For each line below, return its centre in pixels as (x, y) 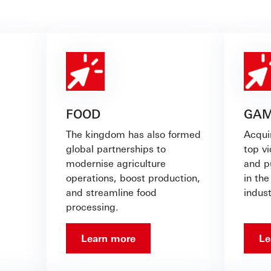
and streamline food (111, 192)
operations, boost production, (133, 178)
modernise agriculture (116, 163)
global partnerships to (116, 149)
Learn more (108, 238)
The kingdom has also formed (133, 134)
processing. (94, 207)
